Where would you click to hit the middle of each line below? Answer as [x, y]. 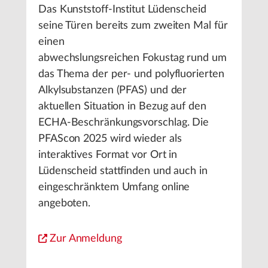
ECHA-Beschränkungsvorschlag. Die [124, 123]
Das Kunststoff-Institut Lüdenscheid [122, 10]
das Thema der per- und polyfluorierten [131, 74]
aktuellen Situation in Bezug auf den [122, 106]
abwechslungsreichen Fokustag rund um [133, 58]
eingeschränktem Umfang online [114, 187]
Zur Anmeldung [86, 239]
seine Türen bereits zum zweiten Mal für [133, 26]
